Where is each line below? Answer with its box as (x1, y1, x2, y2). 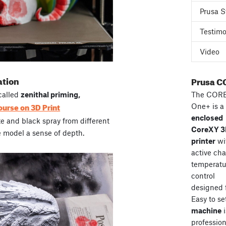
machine (191, 206, 221, 215)
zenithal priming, (21, 90, 80, 99)
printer (191, 136, 215, 145)
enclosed (191, 113, 223, 122)
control (191, 171, 215, 180)
